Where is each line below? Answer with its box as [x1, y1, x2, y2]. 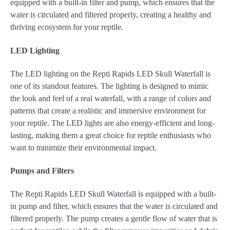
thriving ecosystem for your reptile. [10, 23, 123, 32]
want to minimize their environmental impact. [10, 143, 157, 152]
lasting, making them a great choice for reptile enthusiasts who [10, 130, 211, 140]
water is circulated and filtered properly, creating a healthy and [10, 10, 211, 20]
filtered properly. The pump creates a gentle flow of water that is [10, 214, 217, 223]
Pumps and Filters [10, 166, 74, 176]
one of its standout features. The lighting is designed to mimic [10, 81, 208, 90]
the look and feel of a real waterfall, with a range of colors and [10, 93, 211, 103]
